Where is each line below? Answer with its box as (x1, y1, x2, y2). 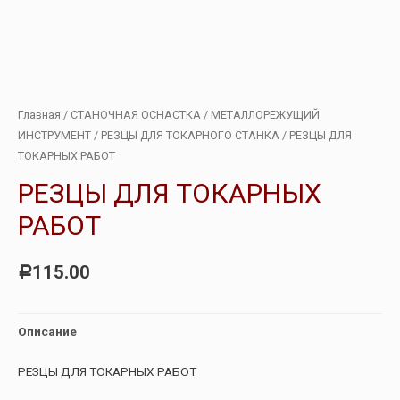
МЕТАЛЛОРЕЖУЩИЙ (211, 108, 320, 122)
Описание (18, 323, 77, 338)
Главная (18, 108, 61, 122)
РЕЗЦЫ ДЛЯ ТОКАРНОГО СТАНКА (101, 129, 279, 143)
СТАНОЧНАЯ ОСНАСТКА (71, 108, 201, 122)
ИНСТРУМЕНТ (18, 129, 91, 143)
